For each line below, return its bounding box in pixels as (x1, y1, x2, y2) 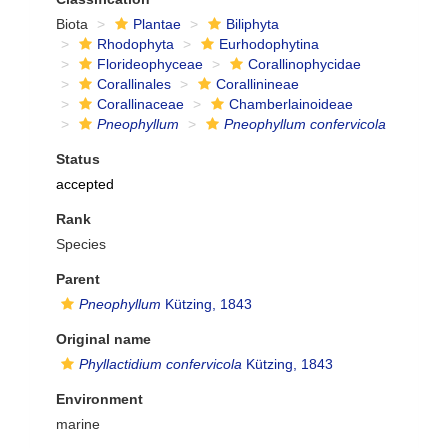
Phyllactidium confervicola (79, 356, 242, 372)
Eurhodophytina (219, 36, 319, 52)
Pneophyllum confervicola (224, 116, 386, 132)
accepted (56, 176, 114, 192)
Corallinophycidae (248, 56, 361, 72)
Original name (56, 331, 151, 347)
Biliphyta (226, 16, 279, 32)
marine (56, 416, 100, 432)
